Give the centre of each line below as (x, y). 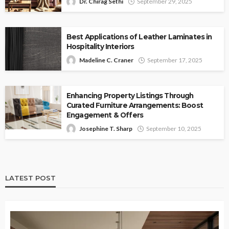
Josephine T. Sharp (106, 129)
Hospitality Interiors (100, 47)
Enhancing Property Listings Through (130, 96)
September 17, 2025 (175, 60)
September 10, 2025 (174, 129)
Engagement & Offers (105, 115)
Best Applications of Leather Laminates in (139, 37)
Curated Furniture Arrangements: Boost (135, 106)
